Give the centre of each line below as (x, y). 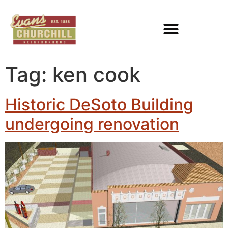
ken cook (96, 74)
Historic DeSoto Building (99, 104)
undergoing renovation (92, 124)
